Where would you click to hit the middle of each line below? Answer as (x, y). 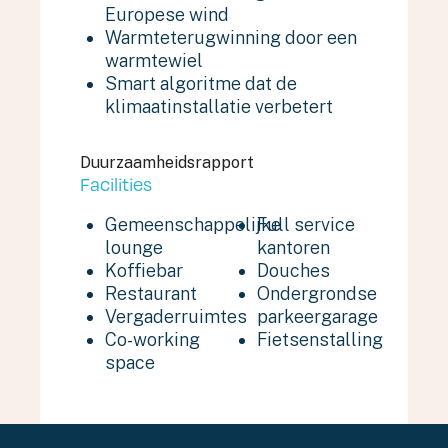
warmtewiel (154, 60)
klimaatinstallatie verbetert (219, 106)
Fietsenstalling (320, 339)
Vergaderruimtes (176, 316)
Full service (306, 224)
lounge (134, 247)
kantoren (293, 247)
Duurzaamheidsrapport (167, 162)
